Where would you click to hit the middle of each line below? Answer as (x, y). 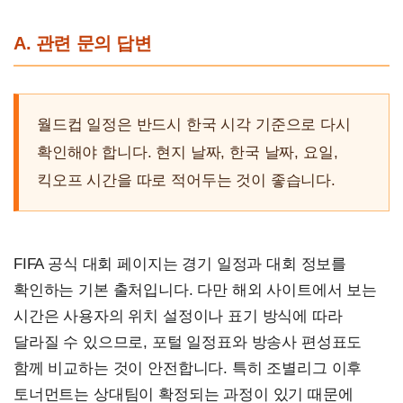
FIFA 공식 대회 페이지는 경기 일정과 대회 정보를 (180, 264)
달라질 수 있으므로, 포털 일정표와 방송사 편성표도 (188, 343)
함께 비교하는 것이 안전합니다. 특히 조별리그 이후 (188, 369)
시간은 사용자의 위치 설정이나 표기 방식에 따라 (178, 317)
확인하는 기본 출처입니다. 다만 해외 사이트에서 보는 (196, 291)
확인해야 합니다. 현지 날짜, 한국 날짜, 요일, (188, 153)
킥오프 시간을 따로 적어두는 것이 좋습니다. (186, 181)
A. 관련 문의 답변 (83, 44)
